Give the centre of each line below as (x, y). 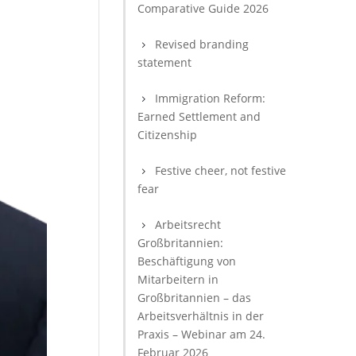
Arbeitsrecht (188, 224)
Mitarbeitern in (178, 279)
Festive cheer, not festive (221, 170)
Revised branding (202, 44)
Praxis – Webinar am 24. (202, 334)
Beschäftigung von (187, 261)
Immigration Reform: (211, 98)
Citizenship (168, 135)
